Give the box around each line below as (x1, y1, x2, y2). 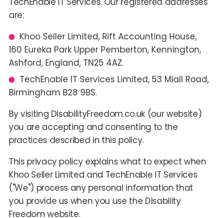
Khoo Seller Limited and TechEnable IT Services (8, 168, 198, 181)
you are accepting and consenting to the (8, 121, 178, 133)
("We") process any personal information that (8, 182, 193, 194)
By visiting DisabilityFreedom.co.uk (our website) (8, 108, 202, 120)
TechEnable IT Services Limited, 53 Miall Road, (19, 73, 209, 85)
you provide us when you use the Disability (8, 195, 181, 207)
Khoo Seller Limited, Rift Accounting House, (19, 31, 197, 42)
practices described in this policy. (8, 134, 144, 146)
